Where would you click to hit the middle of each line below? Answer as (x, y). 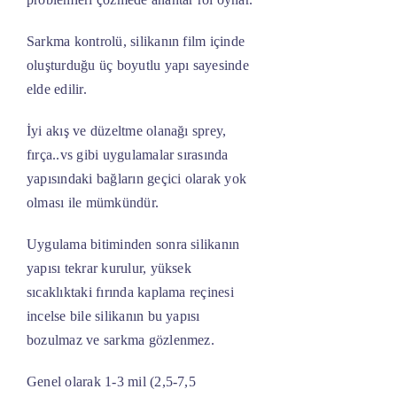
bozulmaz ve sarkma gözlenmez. (120, 340)
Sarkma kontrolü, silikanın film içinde (136, 42)
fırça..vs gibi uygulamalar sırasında (127, 155)
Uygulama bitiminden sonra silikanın (133, 245)
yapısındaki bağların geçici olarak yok (136, 179)
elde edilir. (56, 90)
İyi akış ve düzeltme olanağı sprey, (126, 131)
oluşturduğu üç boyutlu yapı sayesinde (137, 66)
